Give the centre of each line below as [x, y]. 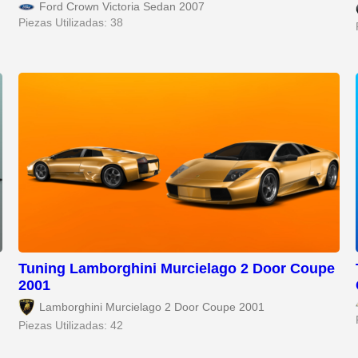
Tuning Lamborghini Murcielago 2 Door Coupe [177, 269]
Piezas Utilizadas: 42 [71, 326]
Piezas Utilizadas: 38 [71, 22]
